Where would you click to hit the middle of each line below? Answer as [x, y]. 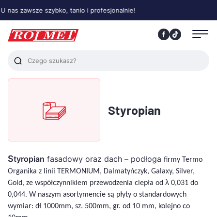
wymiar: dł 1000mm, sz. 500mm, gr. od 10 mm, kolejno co [99, 206]
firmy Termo [183, 160]
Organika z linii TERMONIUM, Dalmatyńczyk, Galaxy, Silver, [101, 171]
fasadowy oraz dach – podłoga [104, 159]
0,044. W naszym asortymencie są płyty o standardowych [97, 195]
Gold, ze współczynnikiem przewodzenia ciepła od [86, 183]
